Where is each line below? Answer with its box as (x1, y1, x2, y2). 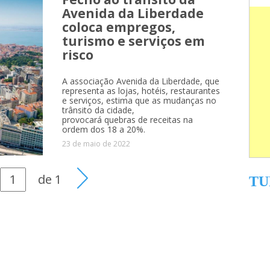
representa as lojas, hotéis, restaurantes (62, 85, 221, 96)
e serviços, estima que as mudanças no (62, 95, 217, 106)
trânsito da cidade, (62, 104, 135, 116)
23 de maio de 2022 (62, 139, 131, 149)
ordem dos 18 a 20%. (62, 124, 148, 135)
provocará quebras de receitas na (62, 114, 193, 125)
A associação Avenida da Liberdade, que (62, 75, 220, 87)
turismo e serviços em (62, 33, 206, 49)
